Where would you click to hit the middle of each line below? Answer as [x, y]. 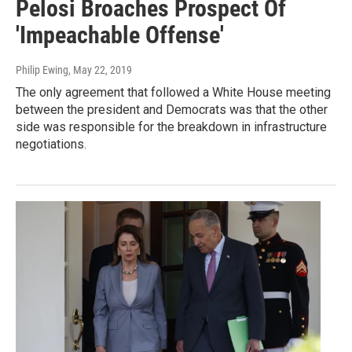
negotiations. [51, 145]
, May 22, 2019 [100, 70]
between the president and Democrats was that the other [172, 110]
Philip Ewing [42, 70]
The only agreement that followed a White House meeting [173, 93]
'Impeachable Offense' [120, 35]
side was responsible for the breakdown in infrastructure [171, 127]
